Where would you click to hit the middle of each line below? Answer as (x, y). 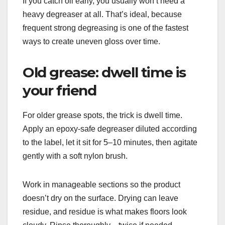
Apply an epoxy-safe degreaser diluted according (110, 129)
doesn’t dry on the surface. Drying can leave (100, 198)
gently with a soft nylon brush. (75, 156)
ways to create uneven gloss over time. (91, 42)
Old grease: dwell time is (104, 73)
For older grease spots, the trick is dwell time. (102, 116)
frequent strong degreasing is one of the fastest (105, 28)
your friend (60, 91)
